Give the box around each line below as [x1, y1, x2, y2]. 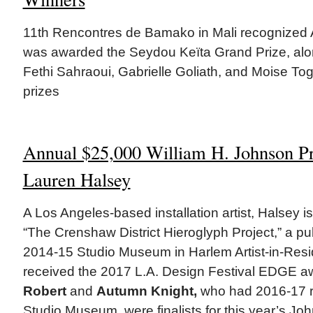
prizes [22, 83, 59, 99]
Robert [22, 283, 66, 298]
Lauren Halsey [22, 166, 131, 191]
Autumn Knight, [96, 283, 197, 298]
